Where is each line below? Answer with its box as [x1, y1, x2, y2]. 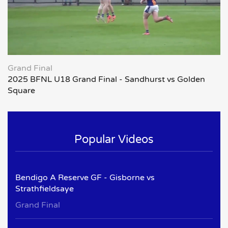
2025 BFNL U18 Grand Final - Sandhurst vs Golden [8, 74, 205, 85]
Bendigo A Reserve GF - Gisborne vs [15, 172, 155, 183]
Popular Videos [74, 133, 154, 147]
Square [8, 85, 35, 96]
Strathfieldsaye [15, 183, 74, 194]
